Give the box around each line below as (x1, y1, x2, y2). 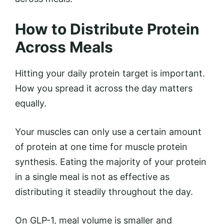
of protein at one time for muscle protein (15, 141, 187, 152)
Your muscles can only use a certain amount (15, 126, 201, 137)
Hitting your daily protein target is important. (15, 67, 205, 78)
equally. (15, 97, 46, 108)
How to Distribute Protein (15, 19, 199, 38)
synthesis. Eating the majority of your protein (15, 156, 206, 167)
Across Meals (15, 37, 113, 56)
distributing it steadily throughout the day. (15, 186, 193, 197)
